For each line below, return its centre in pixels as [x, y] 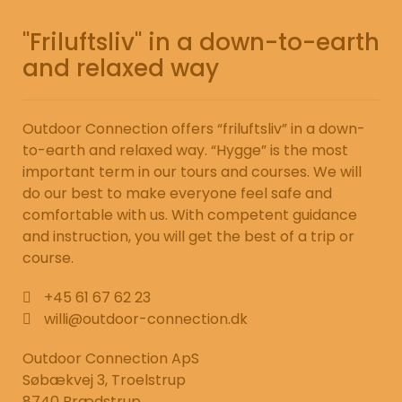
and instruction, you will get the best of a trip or [188, 236]
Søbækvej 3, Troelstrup [104, 380]
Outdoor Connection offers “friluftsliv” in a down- [194, 128]
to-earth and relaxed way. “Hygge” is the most [185, 150]
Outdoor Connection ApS [111, 358]
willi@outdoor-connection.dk [146, 319]
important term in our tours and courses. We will [192, 171]
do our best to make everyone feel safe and [177, 193]
